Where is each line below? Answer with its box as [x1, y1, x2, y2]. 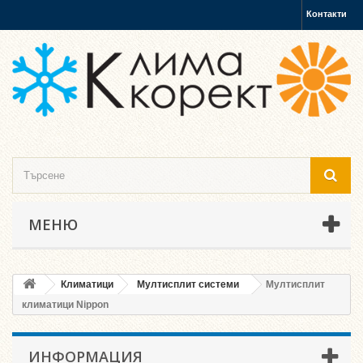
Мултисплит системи [137, 278, 239, 290]
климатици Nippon [22, 298, 109, 310]
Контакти [306, 9, 347, 19]
